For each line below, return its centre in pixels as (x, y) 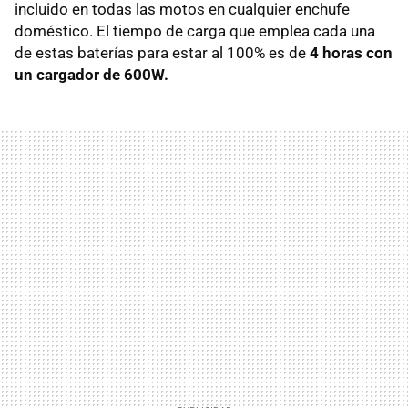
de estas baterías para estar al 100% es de (162, 53)
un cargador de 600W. (92, 75)
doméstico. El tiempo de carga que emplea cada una (195, 31)
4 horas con (351, 53)
